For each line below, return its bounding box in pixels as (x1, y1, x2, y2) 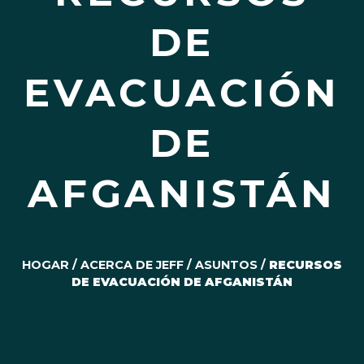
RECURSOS (269, 258, 342, 272)
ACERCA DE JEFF (80, 258, 184, 272)
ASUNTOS (195, 258, 258, 272)
